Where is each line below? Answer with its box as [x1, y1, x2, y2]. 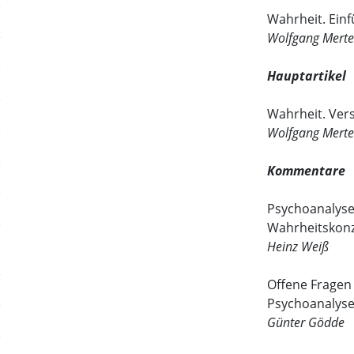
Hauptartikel [267, 67, 347, 85]
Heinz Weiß [267, 238, 330, 256]
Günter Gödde [267, 314, 345, 332]
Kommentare [267, 162, 346, 180]
